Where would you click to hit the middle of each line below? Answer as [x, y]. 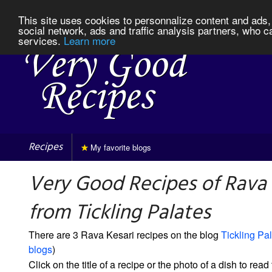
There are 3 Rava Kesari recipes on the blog [125, 234]
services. [41, 40]
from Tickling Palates [120, 213]
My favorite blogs [120, 147]
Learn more [90, 40]
